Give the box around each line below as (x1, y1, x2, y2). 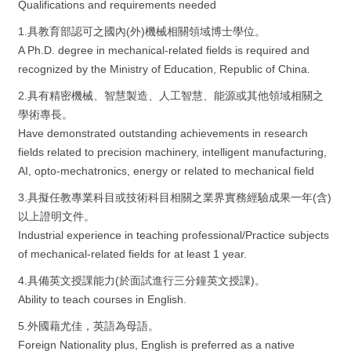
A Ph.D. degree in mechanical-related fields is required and (18, 44, 309, 56)
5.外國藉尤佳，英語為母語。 (18, 320, 159, 332)
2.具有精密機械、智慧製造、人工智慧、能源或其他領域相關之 (18, 89, 324, 102)
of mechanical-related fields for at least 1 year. (18, 248, 247, 260)
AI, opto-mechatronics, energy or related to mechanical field (18, 165, 314, 177)
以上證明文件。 (18, 210, 95, 223)
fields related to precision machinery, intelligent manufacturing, (18, 146, 327, 158)
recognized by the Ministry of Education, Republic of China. (18, 63, 310, 75)
